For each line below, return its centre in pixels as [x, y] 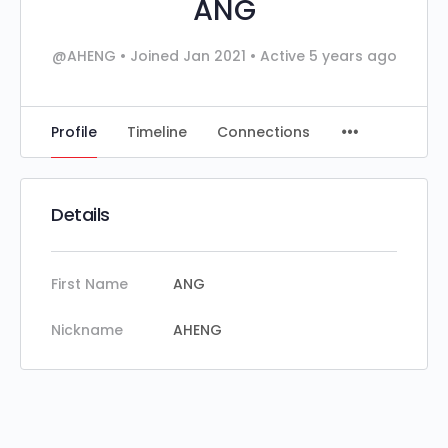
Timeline [157, 132]
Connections [263, 132]
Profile [74, 132]
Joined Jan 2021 [187, 56]
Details [80, 214]
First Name [89, 284]
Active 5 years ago [326, 56]
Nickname [87, 330]
